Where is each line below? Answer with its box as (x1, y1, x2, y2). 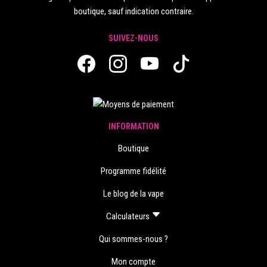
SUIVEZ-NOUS (108, 33, 159, 44)
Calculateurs (106, 211, 151, 222)
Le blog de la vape (103, 188, 164, 200)
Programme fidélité (101, 166, 166, 177)
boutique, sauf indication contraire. (73, 5, 194, 17)
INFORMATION (108, 122, 159, 132)
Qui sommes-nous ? (99, 234, 168, 245)
